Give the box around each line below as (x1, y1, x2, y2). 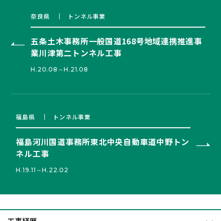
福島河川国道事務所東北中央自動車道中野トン (16, 136, 190, 147)
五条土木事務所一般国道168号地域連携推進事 (31, 35, 202, 47)
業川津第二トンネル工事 (31, 47, 122, 59)
